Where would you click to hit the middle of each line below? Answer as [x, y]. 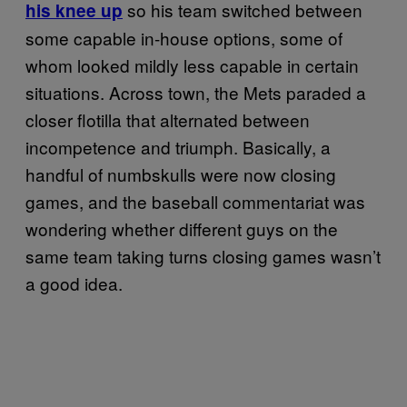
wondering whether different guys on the [182, 228]
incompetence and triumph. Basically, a [178, 146]
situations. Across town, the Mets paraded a [196, 92]
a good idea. [74, 283]
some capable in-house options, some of [184, 37]
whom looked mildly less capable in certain [192, 65]
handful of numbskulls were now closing [181, 174]
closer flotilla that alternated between [168, 119]
